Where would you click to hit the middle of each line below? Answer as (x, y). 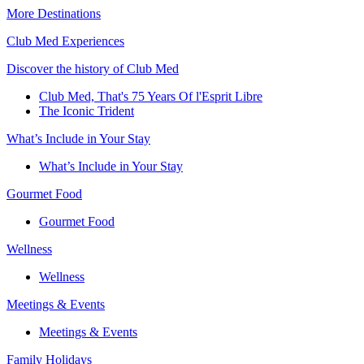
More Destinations (54, 13)
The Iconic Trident (87, 110)
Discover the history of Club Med (93, 68)
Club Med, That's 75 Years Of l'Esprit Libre (151, 96)
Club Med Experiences (65, 41)
